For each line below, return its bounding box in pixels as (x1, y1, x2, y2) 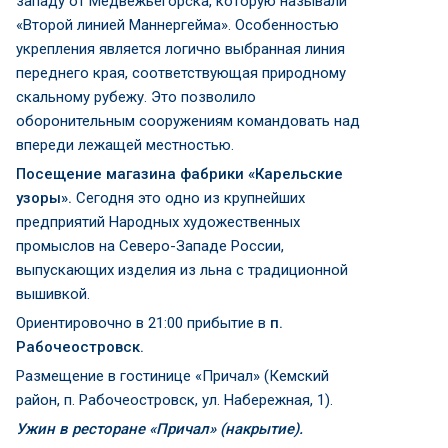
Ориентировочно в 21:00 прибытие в (16, 314, 270, 332)
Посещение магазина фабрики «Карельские (16, 165, 343, 183)
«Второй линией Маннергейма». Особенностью (16, 16, 339, 34)
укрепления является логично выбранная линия (16, 40, 345, 58)
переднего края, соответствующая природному (16, 64, 346, 82)
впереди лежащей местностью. (16, 136, 234, 154)
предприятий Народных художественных (16, 213, 300, 231)
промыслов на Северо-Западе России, (16, 237, 284, 255)
